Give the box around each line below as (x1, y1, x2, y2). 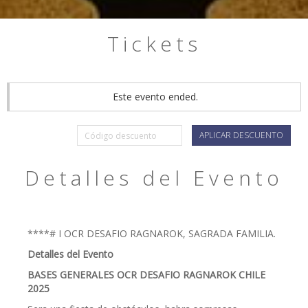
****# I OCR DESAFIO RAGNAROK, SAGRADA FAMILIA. (27, 227, 276, 240)
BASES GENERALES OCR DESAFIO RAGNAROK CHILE (27, 268, 265, 281)
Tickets (107, 30, 201, 58)
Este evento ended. (112, 90, 198, 103)
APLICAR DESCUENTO (199, 129, 283, 141)
